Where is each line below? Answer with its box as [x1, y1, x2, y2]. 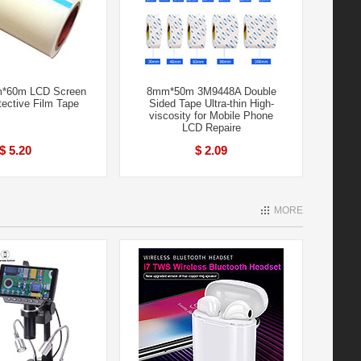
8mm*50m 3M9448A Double [146, 85, 276, 98]
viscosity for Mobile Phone [149, 110, 273, 122]
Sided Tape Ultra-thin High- [148, 98, 274, 110]
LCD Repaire [181, 122, 241, 134]
